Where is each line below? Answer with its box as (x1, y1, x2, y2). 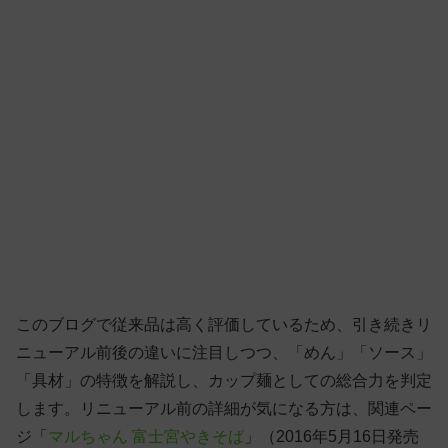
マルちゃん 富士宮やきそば (48, 428, 244, 446)
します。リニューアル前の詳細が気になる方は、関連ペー (16, 400, 432, 418)
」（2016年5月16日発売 (244, 428, 419, 446)
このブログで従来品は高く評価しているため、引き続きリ (16, 316, 432, 334)
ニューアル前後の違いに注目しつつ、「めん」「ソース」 (16, 344, 432, 362)
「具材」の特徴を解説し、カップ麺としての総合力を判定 (16, 372, 432, 390)
